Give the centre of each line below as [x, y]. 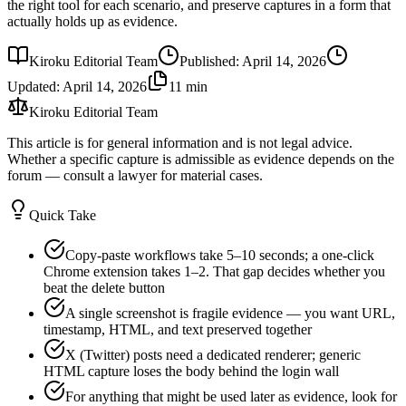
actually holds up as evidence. [92, 21]
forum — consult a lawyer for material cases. [135, 175]
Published [208, 61]
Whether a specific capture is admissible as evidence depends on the [201, 159]
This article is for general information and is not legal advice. [180, 142]
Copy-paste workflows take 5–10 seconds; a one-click [220, 255]
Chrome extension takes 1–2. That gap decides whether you [214, 271]
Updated [32, 86]
